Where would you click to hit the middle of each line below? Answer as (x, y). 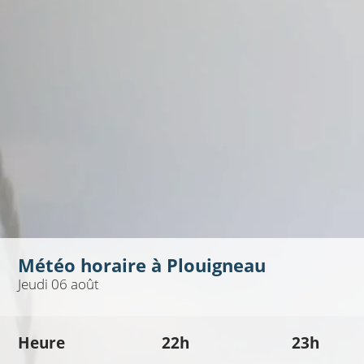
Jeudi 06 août (58, 284)
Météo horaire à (92, 266)
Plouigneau (216, 266)
